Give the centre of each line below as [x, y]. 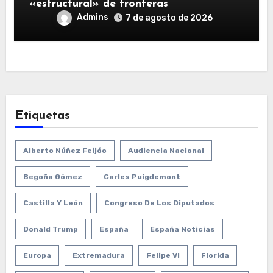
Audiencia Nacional [166, 150]
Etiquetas [42, 115]
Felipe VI [163, 255]
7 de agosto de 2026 [169, 18]
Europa [37, 255]
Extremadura [98, 255]
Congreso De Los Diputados [159, 203]
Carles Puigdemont [142, 176]
